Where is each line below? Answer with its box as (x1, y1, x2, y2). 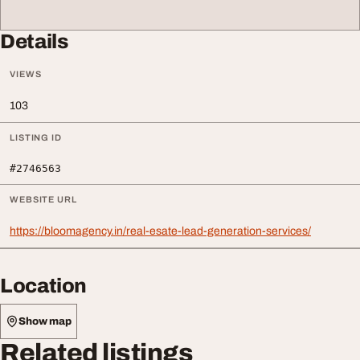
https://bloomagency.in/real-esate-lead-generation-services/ (10, 225, 311, 237)
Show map (18, 315, 72, 327)
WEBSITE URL (10, 194, 77, 204)
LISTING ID (10, 133, 62, 142)
